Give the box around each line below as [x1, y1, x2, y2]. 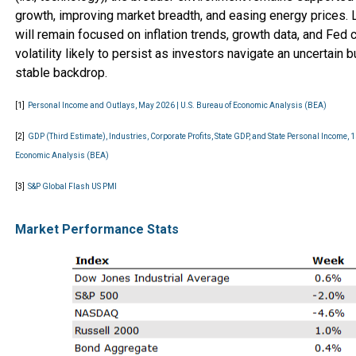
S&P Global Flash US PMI [28, 182, 117, 191]
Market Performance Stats [15, 222, 179, 237]
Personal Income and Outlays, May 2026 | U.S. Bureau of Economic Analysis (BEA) [28, 101, 327, 110]
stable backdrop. [15, 65, 107, 80]
